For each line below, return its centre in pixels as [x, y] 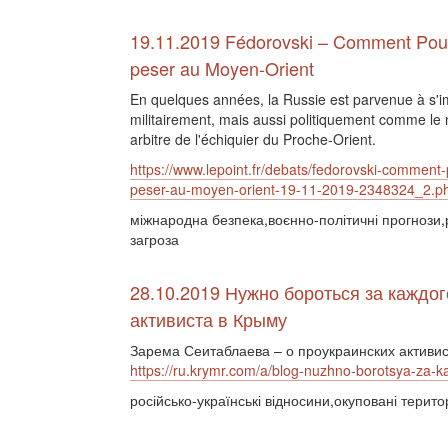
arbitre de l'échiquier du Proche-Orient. [253, 139]
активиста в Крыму [208, 319]
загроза [158, 239]
